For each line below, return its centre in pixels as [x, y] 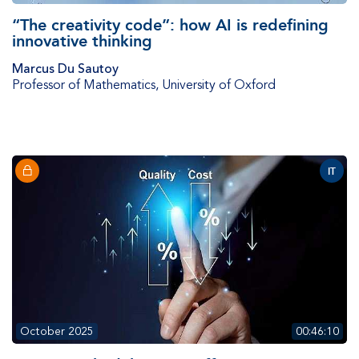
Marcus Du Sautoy [65, 69]
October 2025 [57, 332]
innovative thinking [82, 41]
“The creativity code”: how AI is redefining [170, 25]
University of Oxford [219, 85]
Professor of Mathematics [84, 85]
